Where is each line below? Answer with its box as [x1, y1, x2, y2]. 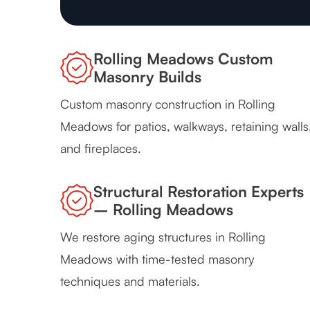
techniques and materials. [60, 273, 200, 289]
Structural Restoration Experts [93, 182, 304, 201]
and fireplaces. [60, 140, 141, 156]
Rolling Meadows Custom [93, 49, 273, 69]
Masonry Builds [93, 67, 201, 86]
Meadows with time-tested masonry [60, 251, 254, 267]
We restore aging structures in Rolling [60, 229, 266, 245]
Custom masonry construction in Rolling [60, 96, 275, 112]
